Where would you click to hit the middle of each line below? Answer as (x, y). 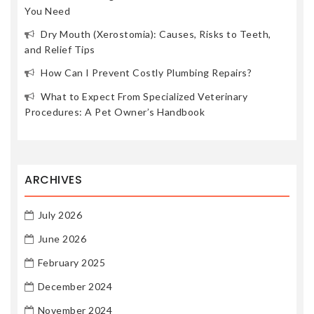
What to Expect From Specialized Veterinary (144, 96)
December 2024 (75, 286)
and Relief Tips (60, 49)
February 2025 (71, 262)
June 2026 (62, 238)
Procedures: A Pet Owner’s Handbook (115, 111)
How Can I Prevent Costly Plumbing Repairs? (146, 72)
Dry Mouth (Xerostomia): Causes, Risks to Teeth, (156, 34)
